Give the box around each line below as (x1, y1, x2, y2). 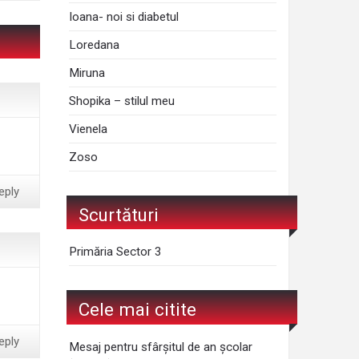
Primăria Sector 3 (69, 244, 163, 260)
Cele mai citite (79, 298, 196, 320)
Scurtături (79, 204, 159, 225)
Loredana (69, 37, 120, 52)
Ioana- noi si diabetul (69, 9, 179, 24)
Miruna (69, 65, 106, 80)
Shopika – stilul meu (69, 93, 175, 108)
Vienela (69, 121, 108, 136)
